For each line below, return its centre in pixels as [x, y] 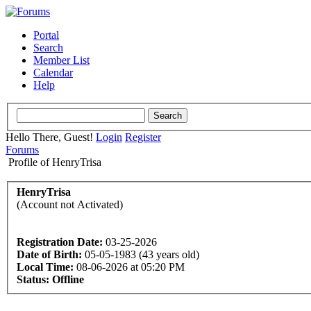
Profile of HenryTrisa [55, 162]
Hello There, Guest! [51, 137]
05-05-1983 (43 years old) [141, 255]
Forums [22, 149]
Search [48, 48]
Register [143, 137]
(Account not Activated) [70, 205]
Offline [68, 280]
